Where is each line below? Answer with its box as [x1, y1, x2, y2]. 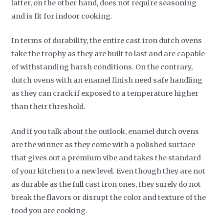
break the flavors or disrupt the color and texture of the [11, 193, 206, 202]
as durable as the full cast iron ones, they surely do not [11, 179, 201, 189]
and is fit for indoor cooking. [11, 11, 114, 21]
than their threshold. [11, 102, 88, 111]
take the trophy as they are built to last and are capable [11, 49, 205, 59]
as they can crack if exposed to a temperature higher [11, 89, 199, 98]
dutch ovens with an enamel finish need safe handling [11, 76, 203, 85]
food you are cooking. [11, 206, 88, 215]
